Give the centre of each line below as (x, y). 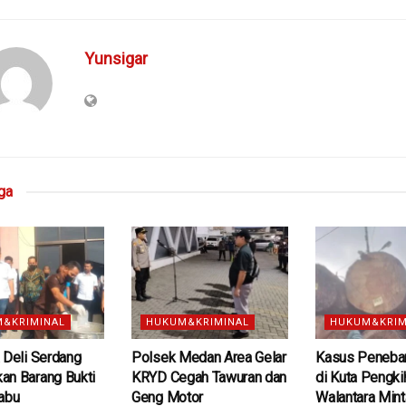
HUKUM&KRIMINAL (198, 323)
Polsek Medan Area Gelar (209, 358)
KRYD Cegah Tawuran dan (209, 378)
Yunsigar (116, 59)
